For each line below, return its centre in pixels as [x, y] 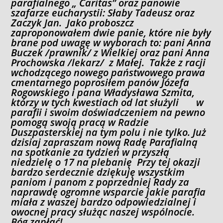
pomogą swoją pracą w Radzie [80, 122]
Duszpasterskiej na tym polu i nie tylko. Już [109, 132]
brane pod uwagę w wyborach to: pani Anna [111, 42]
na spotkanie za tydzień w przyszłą [90, 152]
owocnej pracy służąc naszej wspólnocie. [103, 212]
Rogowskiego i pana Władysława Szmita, [103, 92]
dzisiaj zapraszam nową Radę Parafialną [106, 142]
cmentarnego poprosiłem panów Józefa [100, 82]
